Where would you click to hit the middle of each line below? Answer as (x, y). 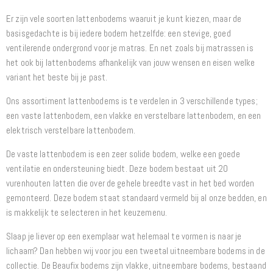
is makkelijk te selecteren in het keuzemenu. (87, 213)
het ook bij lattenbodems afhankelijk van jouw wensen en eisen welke (131, 63)
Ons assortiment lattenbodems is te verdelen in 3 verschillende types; (132, 101)
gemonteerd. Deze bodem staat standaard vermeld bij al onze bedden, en (136, 198)
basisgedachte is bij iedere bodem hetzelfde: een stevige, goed (119, 34)
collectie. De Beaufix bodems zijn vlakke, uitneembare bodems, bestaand (136, 266)
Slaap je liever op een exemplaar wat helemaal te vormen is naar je (124, 236)
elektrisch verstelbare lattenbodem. (71, 130)
